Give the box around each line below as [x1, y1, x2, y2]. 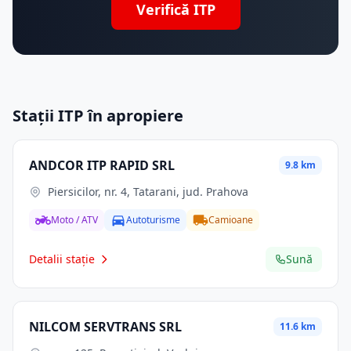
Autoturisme [126, 213, 180, 226]
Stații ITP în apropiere [13, 105, 183, 126]
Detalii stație [29, 251, 95, 266]
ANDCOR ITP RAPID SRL [29, 157, 175, 174]
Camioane [208, 213, 253, 226]
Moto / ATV [51, 213, 98, 226]
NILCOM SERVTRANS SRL [29, 318, 182, 335]
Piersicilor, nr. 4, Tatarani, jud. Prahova [48, 184, 248, 199]
